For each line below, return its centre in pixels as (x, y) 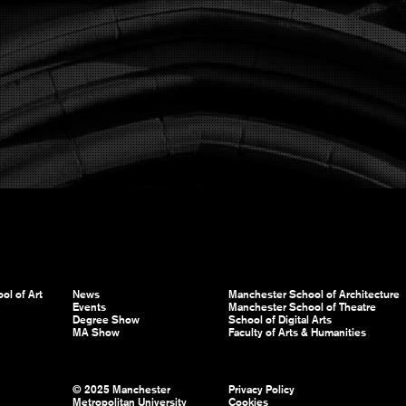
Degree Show (106, 319)
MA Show (96, 332)
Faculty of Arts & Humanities (297, 332)
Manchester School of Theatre (302, 307)
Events (89, 307)
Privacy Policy (261, 389)
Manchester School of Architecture (314, 294)
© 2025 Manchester (121, 389)
